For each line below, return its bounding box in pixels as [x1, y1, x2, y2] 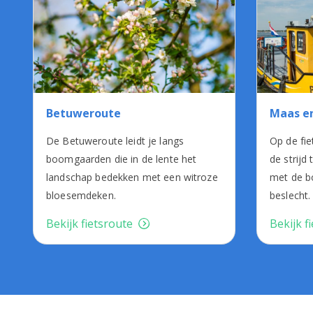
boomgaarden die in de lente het [46, 152, 197, 166]
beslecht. [270, 189, 311, 203]
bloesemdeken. [46, 189, 116, 203]
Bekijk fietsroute [46, 216, 133, 232]
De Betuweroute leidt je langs [46, 134, 184, 148]
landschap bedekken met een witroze [46, 170, 218, 184]
